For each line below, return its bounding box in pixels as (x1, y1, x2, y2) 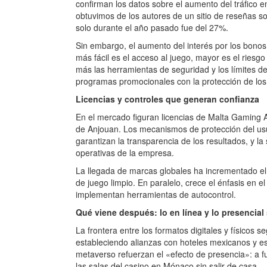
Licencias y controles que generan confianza (76, 93, 259, 105)
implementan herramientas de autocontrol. (76, 188, 236, 200)
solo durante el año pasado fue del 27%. (76, 21, 228, 33)
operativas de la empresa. (76, 147, 174, 159)
